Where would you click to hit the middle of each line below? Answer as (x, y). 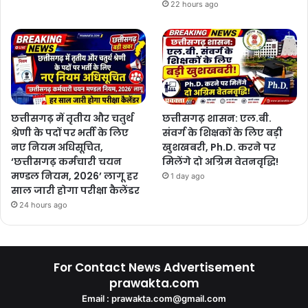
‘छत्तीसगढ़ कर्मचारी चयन (66, 162)
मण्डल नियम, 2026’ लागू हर (75, 176)
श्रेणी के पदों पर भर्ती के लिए (70, 133)
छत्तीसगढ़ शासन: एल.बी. (217, 119)
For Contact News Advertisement (154, 268)
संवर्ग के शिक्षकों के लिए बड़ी (223, 133)
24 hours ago (43, 205)
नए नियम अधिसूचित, (57, 147)
